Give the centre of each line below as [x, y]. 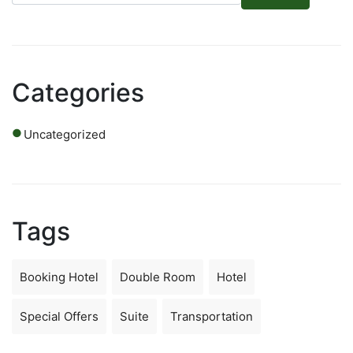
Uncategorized [65, 134]
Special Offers [59, 316]
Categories [78, 92]
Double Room [158, 277]
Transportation [212, 316]
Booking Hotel [59, 277]
